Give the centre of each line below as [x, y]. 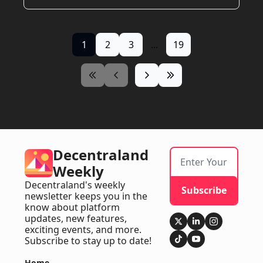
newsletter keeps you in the [86, 196]
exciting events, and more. [83, 230]
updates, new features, [76, 219]
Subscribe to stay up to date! [88, 241]
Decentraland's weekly [75, 185]
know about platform [72, 208]
